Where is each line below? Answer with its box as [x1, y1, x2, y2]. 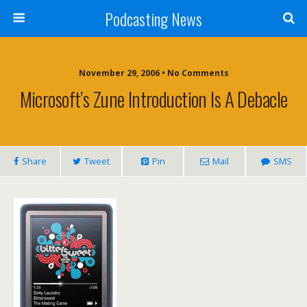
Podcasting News [105, 6, 202, 31]
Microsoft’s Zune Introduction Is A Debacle [19, 84, 288, 113]
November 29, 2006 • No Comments [78, 67, 229, 79]
